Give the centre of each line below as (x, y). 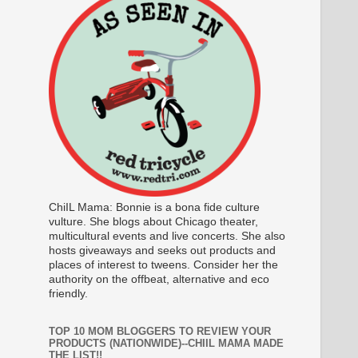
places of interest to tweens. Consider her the (163, 265)
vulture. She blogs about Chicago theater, (153, 222)
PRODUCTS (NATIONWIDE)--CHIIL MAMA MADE (166, 344)
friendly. (68, 294)
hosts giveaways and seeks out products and (162, 251)
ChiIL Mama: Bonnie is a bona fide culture (154, 208)
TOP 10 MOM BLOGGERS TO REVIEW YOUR (160, 332)
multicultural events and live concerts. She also (167, 237)
